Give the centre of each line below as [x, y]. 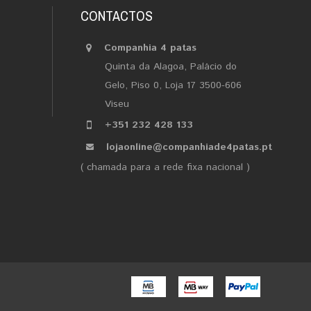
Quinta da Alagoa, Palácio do [171, 67]
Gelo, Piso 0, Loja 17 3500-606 [173, 85]
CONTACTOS [117, 16]
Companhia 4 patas [150, 48]
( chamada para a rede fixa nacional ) [165, 167]
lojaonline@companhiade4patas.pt [189, 147]
